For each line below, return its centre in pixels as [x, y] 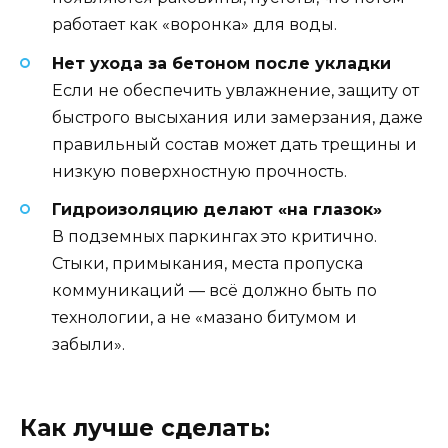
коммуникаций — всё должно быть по [214, 290]
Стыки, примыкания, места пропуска [207, 263]
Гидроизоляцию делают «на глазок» [217, 209]
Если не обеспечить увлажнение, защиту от [235, 90]
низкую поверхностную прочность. [199, 171]
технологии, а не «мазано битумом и [204, 317]
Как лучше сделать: [145, 427]
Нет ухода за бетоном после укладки [221, 63]
